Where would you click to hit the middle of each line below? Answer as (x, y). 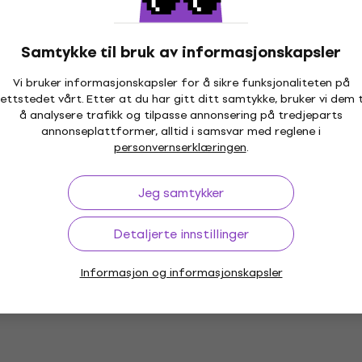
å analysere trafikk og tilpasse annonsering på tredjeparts (181, 115)
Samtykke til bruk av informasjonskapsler (181, 52)
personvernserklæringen (180, 147)
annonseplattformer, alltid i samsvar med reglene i (181, 131)
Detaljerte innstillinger (181, 234)
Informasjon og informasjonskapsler (181, 273)
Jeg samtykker (181, 193)
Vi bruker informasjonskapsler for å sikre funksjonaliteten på (181, 83)
